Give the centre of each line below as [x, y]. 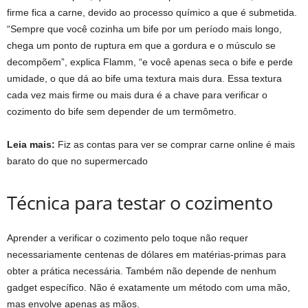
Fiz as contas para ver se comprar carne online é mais [175, 144]
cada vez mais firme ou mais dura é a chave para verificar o [137, 95]
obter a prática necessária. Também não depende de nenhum [142, 271]
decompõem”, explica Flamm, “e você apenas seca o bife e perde [150, 62]
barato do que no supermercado [77, 161]
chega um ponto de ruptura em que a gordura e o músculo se [141, 45]
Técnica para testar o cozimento [140, 202]
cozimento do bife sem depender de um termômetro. [122, 111]
